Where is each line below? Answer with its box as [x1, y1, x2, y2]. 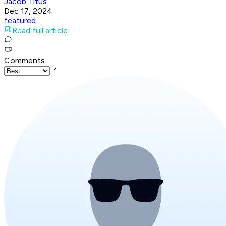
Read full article [12, 26, 68, 36]
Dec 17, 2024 [4, 6, 52, 16]
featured [4, 16, 36, 26]
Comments [4, 55, 45, 66]
